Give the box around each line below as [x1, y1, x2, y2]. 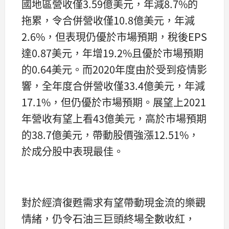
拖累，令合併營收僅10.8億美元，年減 [21, 13, 195, 28]
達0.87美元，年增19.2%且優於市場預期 [21, 45, 203, 61]
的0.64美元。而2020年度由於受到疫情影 [21, 62, 207, 77]
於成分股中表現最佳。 [21, 144, 124, 159]
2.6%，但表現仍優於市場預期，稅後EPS [21, 29, 207, 44]
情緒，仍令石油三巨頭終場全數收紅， [21, 211, 195, 226]
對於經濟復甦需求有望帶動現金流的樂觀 [21, 195, 205, 210]
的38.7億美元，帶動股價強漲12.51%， [21, 127, 199, 143]
